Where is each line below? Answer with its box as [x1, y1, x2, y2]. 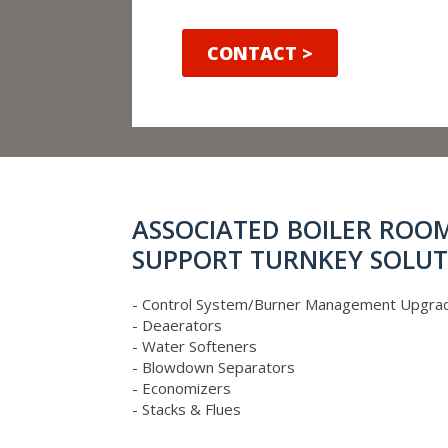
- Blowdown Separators [132, 357, 295, 377]
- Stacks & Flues [132, 399, 241, 419]
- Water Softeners [132, 336, 257, 356]
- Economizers [132, 378, 231, 398]
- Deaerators [132, 315, 222, 335]
